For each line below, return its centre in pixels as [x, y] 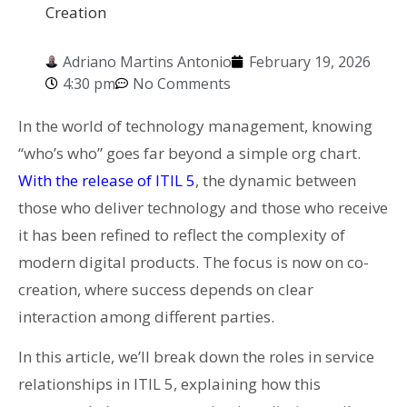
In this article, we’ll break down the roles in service [196, 357]
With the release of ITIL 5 [107, 180]
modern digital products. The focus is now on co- [194, 262]
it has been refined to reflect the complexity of [182, 235]
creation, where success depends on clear [166, 289]
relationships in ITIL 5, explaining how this [169, 384]
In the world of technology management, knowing [195, 126]
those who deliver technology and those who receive [203, 208]
